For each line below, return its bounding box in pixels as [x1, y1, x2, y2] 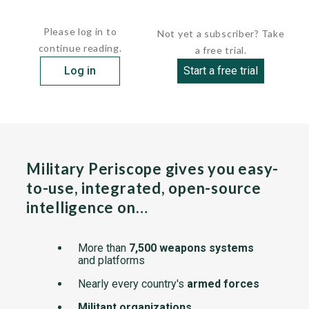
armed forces [187, 277, 259, 290]
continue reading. [38, 42, 122, 54]
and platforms [78, 254, 145, 267]
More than [78, 241, 129, 255]
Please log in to [43, 26, 117, 37]
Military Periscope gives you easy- [26, 159, 279, 178]
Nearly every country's [78, 277, 187, 290]
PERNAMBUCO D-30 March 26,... [14, 5, 303, 18]
